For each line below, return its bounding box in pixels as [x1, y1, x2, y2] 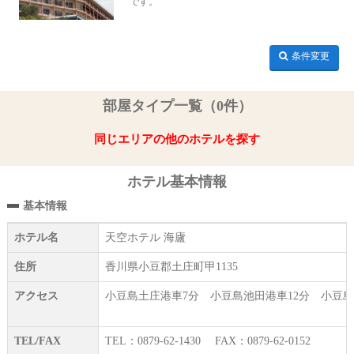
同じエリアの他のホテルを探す [93, 132, 260, 145]
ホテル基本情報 [127, 174, 227, 190]
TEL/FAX [13, 334, 61, 347]
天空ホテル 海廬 [104, 231, 186, 243]
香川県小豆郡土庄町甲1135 [104, 260, 238, 273]
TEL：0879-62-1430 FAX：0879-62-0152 [104, 334, 311, 347]
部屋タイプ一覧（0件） [102, 98, 252, 115]
